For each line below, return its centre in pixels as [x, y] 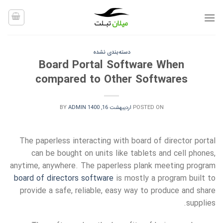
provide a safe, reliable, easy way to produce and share [118, 191]
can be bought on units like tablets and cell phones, [123, 153]
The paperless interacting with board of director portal [117, 141]
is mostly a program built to [165, 178]
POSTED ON [148, 107]
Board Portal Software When [111, 65]
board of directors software [64, 178]
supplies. [201, 203]
